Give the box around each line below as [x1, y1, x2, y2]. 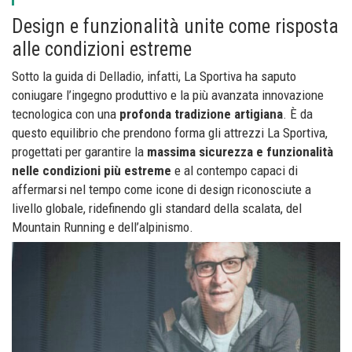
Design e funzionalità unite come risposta [12, 15, 339, 38]
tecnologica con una [12, 106, 119, 123]
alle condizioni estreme [12, 38, 192, 61]
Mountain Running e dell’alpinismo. [12, 219, 193, 236]
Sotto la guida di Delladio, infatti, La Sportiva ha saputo [12, 68, 296, 85]
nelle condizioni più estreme [12, 163, 171, 179]
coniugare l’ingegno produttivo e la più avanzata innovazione [12, 87, 324, 104]
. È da [283, 106, 313, 123]
